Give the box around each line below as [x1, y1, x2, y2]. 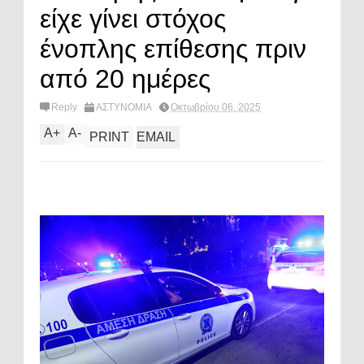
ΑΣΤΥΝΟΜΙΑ [96, 102, 152, 113]
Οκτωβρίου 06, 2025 [171, 102, 261, 113]
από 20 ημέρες [40, 64, 210, 93]
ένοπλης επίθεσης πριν [40, 34, 306, 63]
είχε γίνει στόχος [40, 4, 226, 33]
